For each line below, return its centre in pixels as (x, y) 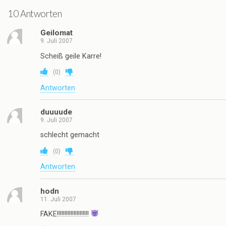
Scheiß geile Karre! (71, 56)
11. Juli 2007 (58, 199)
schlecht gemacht (70, 135)
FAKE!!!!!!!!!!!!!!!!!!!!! (66, 214)
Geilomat (56, 33)
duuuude (56, 112)
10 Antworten (35, 13)
